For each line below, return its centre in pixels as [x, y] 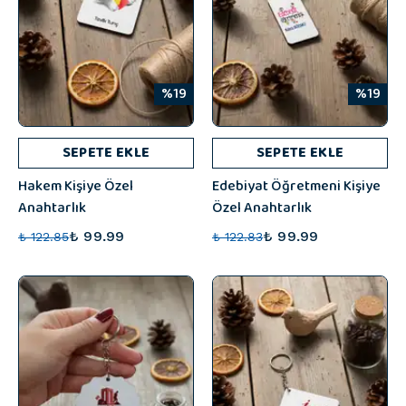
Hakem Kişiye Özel [76, 186]
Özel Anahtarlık [262, 208]
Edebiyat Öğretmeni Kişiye [296, 186]
